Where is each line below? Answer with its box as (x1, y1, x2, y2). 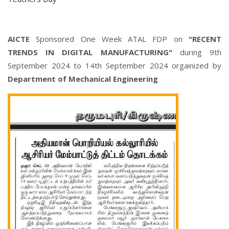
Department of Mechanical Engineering (8, 74, 158, 84)
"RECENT (189, 34, 221, 44)
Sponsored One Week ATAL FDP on (30, 34, 189, 44)
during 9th (172, 47, 222, 57)
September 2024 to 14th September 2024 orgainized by (8, 60, 221, 71)
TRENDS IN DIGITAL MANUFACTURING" (8, 47, 172, 57)
